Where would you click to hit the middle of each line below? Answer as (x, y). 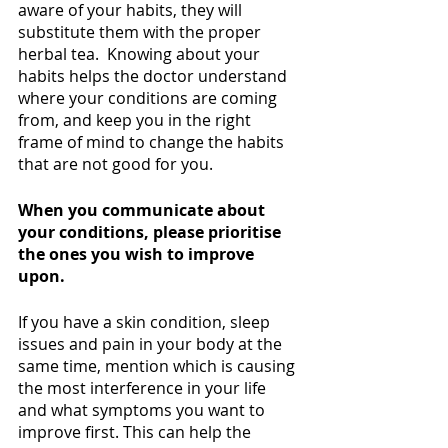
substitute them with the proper (141, 31)
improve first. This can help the (136, 431)
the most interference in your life (144, 387)
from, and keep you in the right (136, 119)
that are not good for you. (117, 163)
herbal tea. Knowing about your (141, 53)
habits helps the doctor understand (154, 75)
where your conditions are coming (149, 97)
